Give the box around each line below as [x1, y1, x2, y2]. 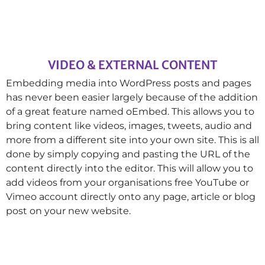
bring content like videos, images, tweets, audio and [6, 119, 252, 131]
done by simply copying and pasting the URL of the [6, 148, 250, 160]
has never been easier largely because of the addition [6, 91, 258, 103]
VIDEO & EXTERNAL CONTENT [48, 57, 217, 72]
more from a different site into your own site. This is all [6, 134, 259, 146]
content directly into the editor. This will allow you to [6, 162, 253, 174]
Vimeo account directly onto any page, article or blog [6, 190, 256, 202]
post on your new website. [6, 205, 131, 216]
